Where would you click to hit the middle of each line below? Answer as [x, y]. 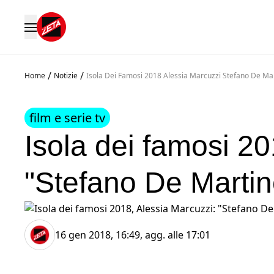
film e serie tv [67, 117]
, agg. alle [163, 235]
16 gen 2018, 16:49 [98, 235]
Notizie [66, 76]
